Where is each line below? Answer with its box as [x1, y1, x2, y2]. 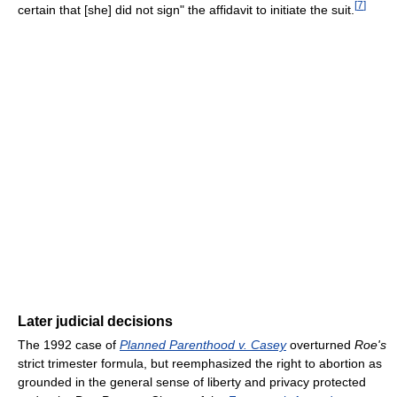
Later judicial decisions [18, 314, 173, 330]
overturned [286, 338, 354, 353]
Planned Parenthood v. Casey [120, 338, 286, 353]
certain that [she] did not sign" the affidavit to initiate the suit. [18, 3, 354, 18]
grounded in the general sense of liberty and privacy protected [18, 375, 366, 390]
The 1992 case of [18, 338, 120, 353]
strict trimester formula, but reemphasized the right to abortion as [18, 356, 382, 371]
